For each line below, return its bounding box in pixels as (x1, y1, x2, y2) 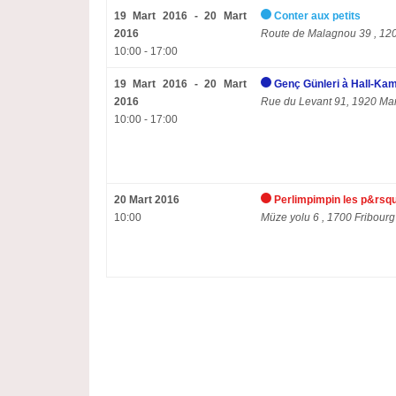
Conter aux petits (273, 10, 361, 22)
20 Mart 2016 (113, 194, 179, 206)
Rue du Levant (260, 95, 331, 108)
